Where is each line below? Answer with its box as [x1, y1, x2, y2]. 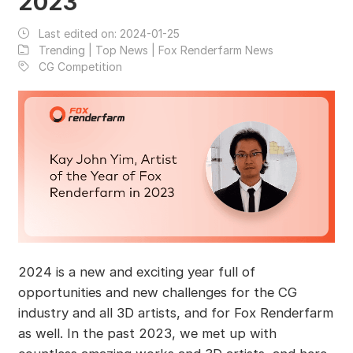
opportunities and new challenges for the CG [17, 284, 297, 301]
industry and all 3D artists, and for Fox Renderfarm [17, 305, 333, 321]
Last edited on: [38, 26, 120, 40]
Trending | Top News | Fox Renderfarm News [38, 43, 273, 57]
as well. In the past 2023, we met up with [17, 325, 277, 342]
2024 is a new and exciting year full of [17, 264, 255, 281]
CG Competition [38, 59, 122, 73]
